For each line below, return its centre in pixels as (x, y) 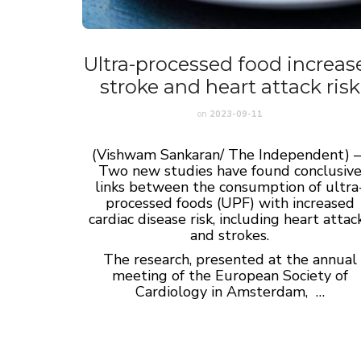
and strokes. (230, 235)
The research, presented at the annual (230, 259)
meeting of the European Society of (230, 275)
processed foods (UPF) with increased (230, 203)
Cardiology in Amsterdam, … (230, 291)
